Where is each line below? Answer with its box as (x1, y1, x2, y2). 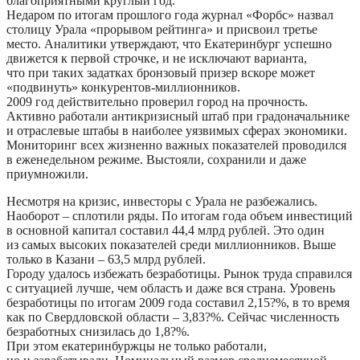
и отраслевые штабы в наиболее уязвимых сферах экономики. (6, 123, 347, 137)
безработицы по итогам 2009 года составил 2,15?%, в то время (6, 295, 350, 309)
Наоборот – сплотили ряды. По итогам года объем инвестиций (6, 208, 353, 223)
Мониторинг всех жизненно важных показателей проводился (6, 137, 346, 152)
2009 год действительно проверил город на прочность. (6, 94, 308, 108)
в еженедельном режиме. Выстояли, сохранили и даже (6, 152, 306, 166)
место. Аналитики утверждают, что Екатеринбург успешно (6, 36, 332, 51)
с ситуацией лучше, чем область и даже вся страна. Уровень (6, 280, 335, 295)
